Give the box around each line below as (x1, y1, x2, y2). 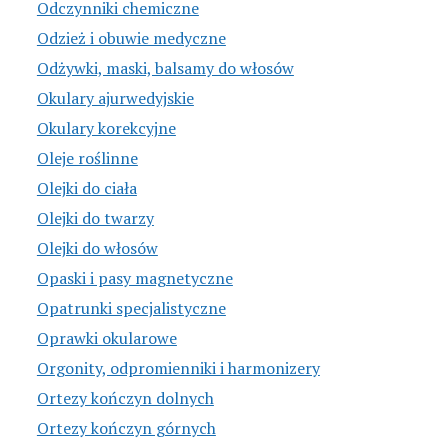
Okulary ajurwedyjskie (36, 87, 194, 110)
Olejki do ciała (36, 177, 137, 200)
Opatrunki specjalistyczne (36, 297, 226, 320)
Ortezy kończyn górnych (36, 417, 216, 440)
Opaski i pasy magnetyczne (36, 267, 233, 290)
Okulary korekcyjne (36, 117, 176, 140)
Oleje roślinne (36, 147, 138, 170)
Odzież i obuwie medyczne (36, 27, 226, 50)
